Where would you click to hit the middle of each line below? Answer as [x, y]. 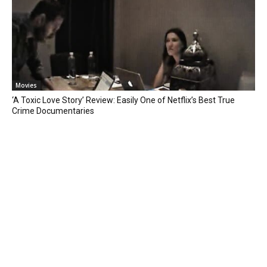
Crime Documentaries [53, 111]
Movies [26, 85]
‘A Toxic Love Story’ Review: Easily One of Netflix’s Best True [123, 100]
